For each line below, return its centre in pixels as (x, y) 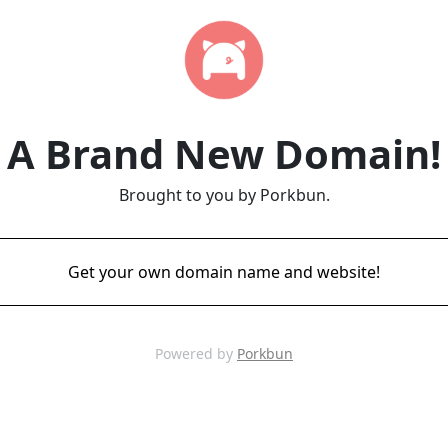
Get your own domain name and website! (224, 272)
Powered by (196, 353)
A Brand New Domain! (224, 153)
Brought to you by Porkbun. (224, 195)
